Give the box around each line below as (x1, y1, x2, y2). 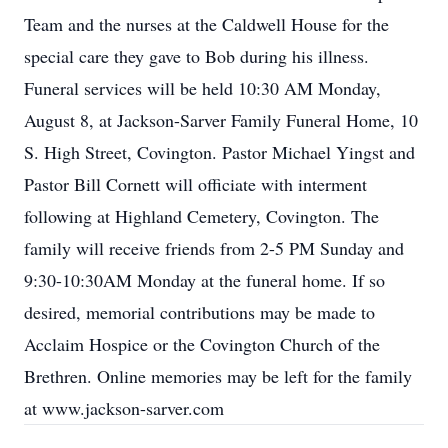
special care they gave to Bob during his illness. (24, 44, 369, 68)
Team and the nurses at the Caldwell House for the (24, 12, 389, 36)
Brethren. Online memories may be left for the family (24, 364, 412, 388)
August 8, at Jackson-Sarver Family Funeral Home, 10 (24, 108, 418, 132)
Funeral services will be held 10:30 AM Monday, (24, 76, 381, 100)
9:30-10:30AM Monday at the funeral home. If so (24, 268, 385, 292)
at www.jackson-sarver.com (24, 396, 224, 420)
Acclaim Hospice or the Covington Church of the (24, 332, 380, 356)
